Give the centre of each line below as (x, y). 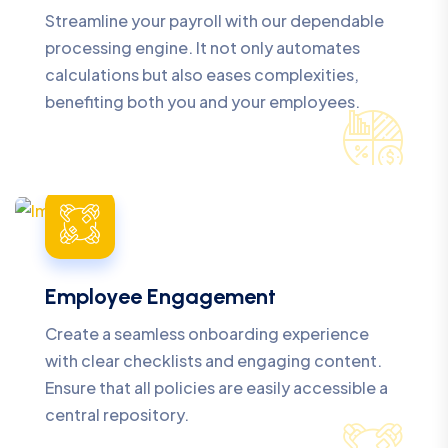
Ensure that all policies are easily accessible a (216, 388)
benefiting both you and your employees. (202, 101)
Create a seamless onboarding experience (207, 334)
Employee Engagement (160, 297)
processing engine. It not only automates (202, 47)
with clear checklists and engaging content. (213, 361)
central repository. (117, 415)
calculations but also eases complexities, (202, 74)
